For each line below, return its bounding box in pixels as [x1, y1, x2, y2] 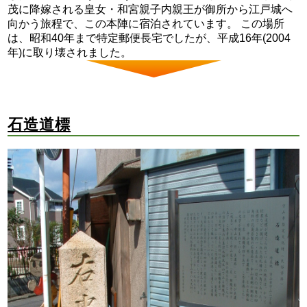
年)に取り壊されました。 [8, 47, 132, 59]
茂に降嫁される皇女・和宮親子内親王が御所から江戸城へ [8, 3, 293, 16]
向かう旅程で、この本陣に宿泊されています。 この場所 [8, 18, 285, 30]
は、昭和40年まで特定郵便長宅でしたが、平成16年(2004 [8, 32, 291, 45]
